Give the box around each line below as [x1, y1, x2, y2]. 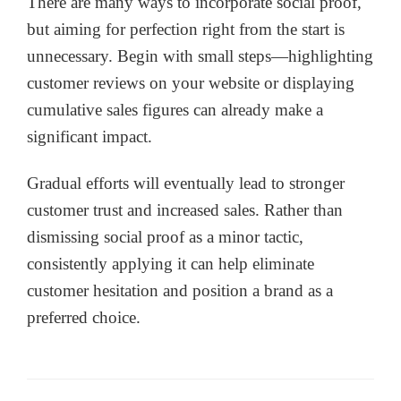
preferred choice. [27, 308, 141, 328]
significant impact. [27, 126, 152, 146]
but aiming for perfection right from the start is [27, 19, 345, 38]
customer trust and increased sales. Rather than [27, 200, 343, 220]
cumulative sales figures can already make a [27, 99, 323, 119]
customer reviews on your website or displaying [27, 73, 354, 92]
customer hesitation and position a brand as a [27, 281, 333, 301]
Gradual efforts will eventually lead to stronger [27, 174, 345, 193]
